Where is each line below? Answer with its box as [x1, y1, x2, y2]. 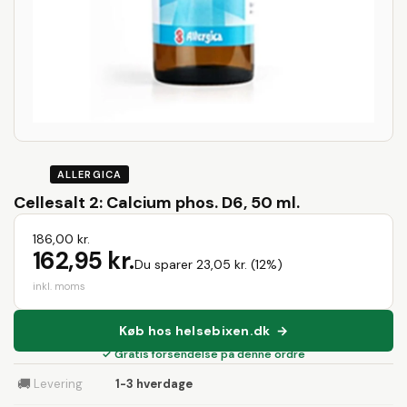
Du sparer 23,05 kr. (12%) [134, 256, 283, 273]
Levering [34, 376, 83, 392]
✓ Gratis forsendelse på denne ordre [102, 347, 305, 362]
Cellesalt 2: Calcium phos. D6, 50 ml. [14, 192, 300, 213]
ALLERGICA [57, 168, 122, 181]
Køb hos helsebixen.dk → [118, 323, 289, 339]
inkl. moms [33, 280, 85, 293]
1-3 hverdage [115, 376, 193, 392]
